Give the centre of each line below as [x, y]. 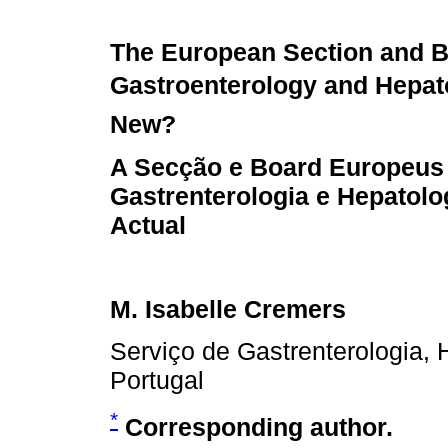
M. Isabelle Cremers [228, 309]
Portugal [157, 380]
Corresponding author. [259, 427]
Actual [148, 224]
